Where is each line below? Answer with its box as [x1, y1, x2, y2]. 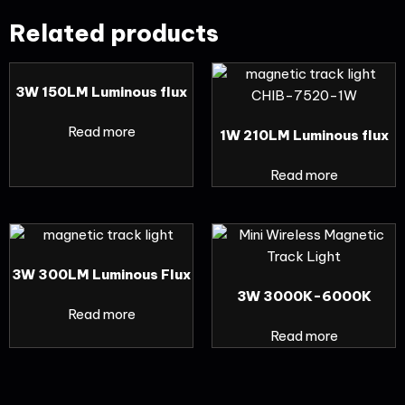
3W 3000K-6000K [236, 287, 372, 305]
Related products [9, 17, 219, 48]
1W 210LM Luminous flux [219, 127, 389, 144]
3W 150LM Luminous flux [15, 83, 187, 100]
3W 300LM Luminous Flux [12, 266, 191, 283]
